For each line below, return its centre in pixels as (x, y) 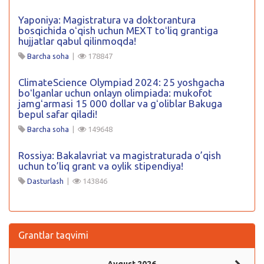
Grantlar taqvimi (53, 235)
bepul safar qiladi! (58, 114)
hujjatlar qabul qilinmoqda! (77, 41)
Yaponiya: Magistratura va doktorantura (107, 19)
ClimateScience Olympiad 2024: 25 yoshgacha (121, 82)
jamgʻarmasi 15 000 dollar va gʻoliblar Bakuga (120, 103)
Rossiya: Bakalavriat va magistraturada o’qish (120, 155)
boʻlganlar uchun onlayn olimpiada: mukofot (115, 93)
